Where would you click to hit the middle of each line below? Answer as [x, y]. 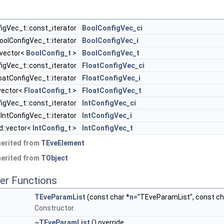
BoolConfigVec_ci [112, 28]
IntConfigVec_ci [109, 103]
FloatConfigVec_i [111, 78]
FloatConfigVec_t [112, 91]
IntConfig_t [52, 128]
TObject [54, 158]
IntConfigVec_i [107, 116]
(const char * [107, 197]
